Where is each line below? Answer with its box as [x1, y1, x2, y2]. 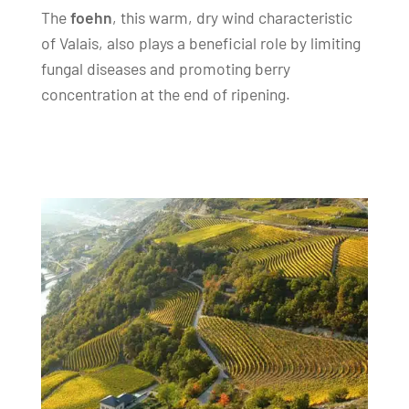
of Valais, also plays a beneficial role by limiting [40, 33, 361, 54]
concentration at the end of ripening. [40, 84, 290, 105]
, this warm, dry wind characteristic [111, 7, 352, 28]
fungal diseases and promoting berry [40, 58, 290, 79]
